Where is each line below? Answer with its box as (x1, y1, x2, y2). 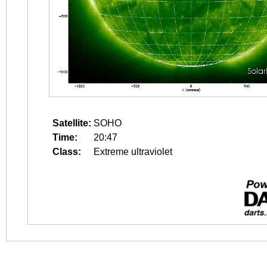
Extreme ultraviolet (94, 147, 172, 157)
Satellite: (52, 118, 91, 128)
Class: (52, 147, 81, 157)
